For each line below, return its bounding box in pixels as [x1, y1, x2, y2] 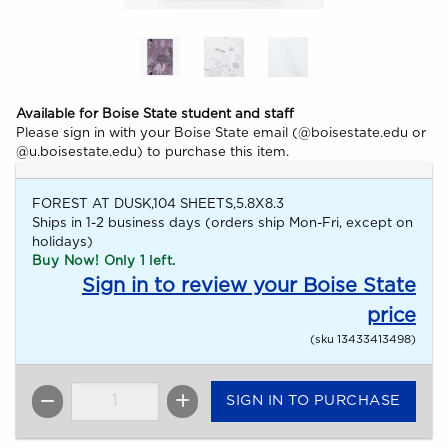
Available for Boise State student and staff [16, 107, 294, 122]
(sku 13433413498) [310, 334, 416, 346]
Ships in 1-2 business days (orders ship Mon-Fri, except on [32, 216, 413, 231]
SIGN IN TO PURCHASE [226, 393, 401, 409]
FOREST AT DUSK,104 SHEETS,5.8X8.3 [32, 197, 284, 212]
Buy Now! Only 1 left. [32, 254, 176, 269]
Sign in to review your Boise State [82, 276, 416, 297]
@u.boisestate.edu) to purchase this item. [16, 145, 289, 160]
